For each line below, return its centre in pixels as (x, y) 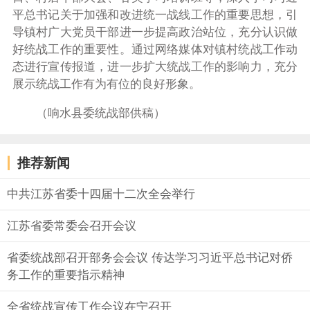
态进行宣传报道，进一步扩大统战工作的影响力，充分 (155, 67)
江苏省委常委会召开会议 (72, 226)
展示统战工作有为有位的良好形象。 (106, 84)
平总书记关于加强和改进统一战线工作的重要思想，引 (155, 15)
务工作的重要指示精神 (66, 275)
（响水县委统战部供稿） (100, 113)
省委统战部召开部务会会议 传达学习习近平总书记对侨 (150, 258)
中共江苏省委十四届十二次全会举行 (101, 194)
